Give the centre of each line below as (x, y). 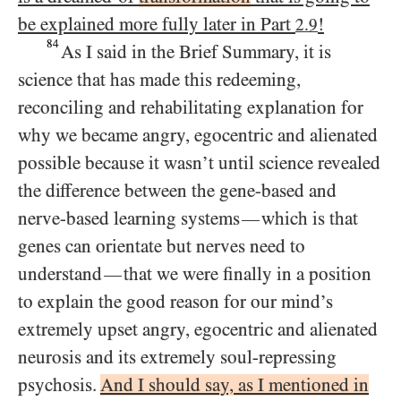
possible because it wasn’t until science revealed (199, 162)
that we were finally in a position (247, 273)
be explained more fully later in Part (157, 24)
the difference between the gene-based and (177, 190)
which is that (310, 218)
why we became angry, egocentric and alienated (198, 135)
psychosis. (59, 384)
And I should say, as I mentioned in (235, 384)
